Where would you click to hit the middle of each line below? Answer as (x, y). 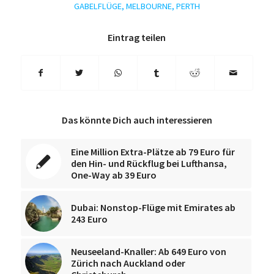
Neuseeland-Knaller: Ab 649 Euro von (148, 252)
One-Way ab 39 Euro (113, 175)
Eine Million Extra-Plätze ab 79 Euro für (153, 152)
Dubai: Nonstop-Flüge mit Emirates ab (153, 208)
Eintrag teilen (137, 38)
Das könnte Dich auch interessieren (137, 120)
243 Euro (89, 219)
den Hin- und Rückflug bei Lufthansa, (149, 164)
